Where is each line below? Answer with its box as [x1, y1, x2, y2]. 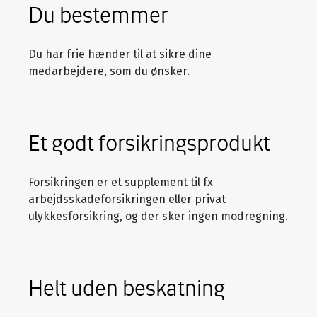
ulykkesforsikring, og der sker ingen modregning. [28, 209, 288, 223]
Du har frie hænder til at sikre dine [28, 47, 212, 61]
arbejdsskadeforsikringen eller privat [28, 192, 226, 206]
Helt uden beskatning [28, 274, 225, 301]
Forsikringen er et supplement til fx [28, 175, 213, 189]
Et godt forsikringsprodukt [28, 129, 270, 156]
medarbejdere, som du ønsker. [28, 64, 190, 78]
